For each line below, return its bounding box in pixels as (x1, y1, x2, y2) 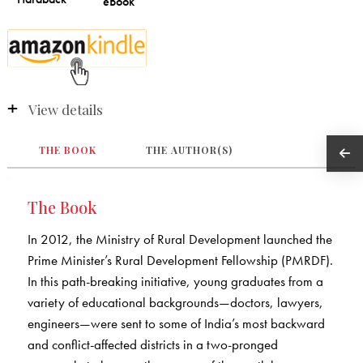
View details (28, 100, 103, 118)
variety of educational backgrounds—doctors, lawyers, (27, 293, 323, 311)
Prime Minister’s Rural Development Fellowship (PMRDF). (27, 250, 333, 269)
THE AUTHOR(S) (146, 143, 233, 156)
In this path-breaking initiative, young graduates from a (27, 271, 323, 290)
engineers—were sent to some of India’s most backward (27, 314, 325, 332)
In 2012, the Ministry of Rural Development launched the (27, 229, 332, 248)
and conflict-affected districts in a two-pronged (27, 335, 278, 353)
